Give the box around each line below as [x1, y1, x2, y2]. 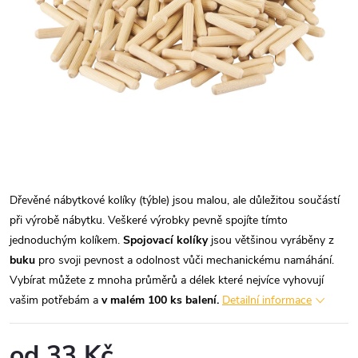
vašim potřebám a [10, 292, 101, 308]
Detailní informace [222, 292, 312, 308]
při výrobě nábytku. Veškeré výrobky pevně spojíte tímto [10, 213, 288, 228]
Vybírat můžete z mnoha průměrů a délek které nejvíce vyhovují [10, 272, 324, 288]
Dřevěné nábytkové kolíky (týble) [10, 193, 169, 208]
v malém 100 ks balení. [101, 292, 219, 308]
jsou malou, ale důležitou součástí [169, 193, 340, 208]
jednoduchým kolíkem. [10, 233, 123, 248]
